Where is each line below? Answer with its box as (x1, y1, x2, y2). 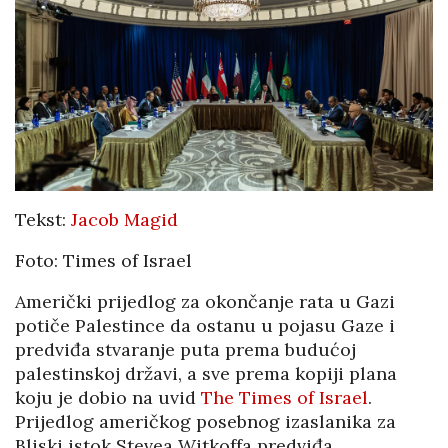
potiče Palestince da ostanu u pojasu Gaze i (15, 314, 395, 338)
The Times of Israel (201, 386, 368, 410)
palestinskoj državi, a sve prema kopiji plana (15, 362, 397, 386)
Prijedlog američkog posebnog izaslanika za (15, 410, 396, 434)
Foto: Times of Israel (15, 249, 192, 273)
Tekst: (15, 208, 71, 232)
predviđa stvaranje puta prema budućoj (15, 338, 356, 362)
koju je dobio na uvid (15, 386, 201, 410)
